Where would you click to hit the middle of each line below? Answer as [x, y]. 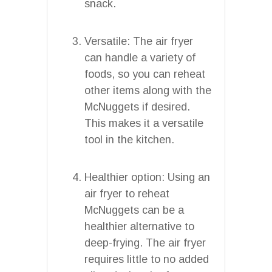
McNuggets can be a [134, 210]
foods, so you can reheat [145, 74]
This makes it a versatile [144, 123]
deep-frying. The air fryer [145, 243]
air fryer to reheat [127, 193]
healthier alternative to [139, 226]
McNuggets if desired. [137, 107]
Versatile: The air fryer [139, 41]
